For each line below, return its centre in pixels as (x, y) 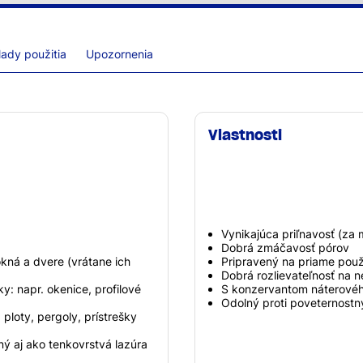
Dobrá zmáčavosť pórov (285, 247)
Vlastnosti (245, 135)
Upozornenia (120, 53)
